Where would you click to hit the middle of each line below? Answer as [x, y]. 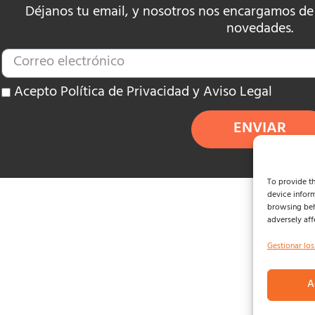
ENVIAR [259, 130]
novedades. [259, 30]
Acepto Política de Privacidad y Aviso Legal [143, 94]
